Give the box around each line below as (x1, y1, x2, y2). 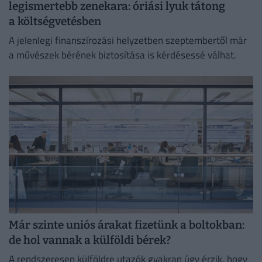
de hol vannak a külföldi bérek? (9, 233, 171, 247)
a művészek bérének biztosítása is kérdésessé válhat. (9, 47, 236, 63)
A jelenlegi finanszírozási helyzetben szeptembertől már (9, 33, 247, 49)
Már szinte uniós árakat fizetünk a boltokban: (9, 218, 244, 232)
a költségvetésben (9, 15, 101, 29)
